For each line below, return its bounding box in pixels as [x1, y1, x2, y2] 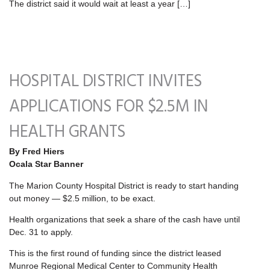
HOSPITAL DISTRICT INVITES [9, 68, 202, 96]
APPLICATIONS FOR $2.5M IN [9, 93, 208, 121]
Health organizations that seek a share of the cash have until [9, 215, 240, 225]
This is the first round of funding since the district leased [9, 248, 221, 259]
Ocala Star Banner [9, 159, 83, 169]
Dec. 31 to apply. [9, 227, 73, 237]
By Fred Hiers [9, 146, 64, 157]
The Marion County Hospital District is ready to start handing [9, 180, 239, 190]
